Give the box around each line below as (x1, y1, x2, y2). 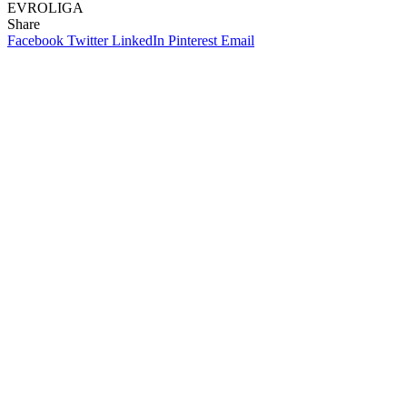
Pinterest (168, 32, 217, 48)
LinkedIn (112, 32, 164, 48)
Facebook (7, 32, 64, 48)
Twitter (67, 32, 108, 48)
